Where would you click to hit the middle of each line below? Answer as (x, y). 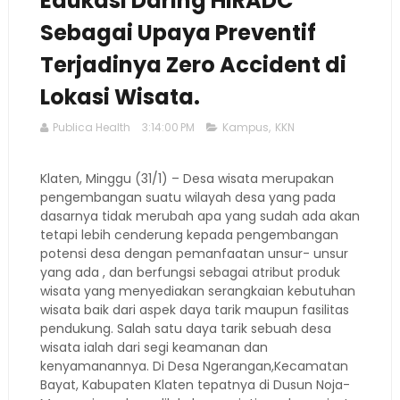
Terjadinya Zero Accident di (193, 65)
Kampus (245, 127)
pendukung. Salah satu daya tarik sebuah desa (185, 329)
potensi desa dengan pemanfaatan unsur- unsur (194, 254)
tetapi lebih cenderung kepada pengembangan (189, 235)
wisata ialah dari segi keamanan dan (154, 347)
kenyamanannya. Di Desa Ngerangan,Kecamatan (194, 366)
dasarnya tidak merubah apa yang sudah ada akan (200, 216)
